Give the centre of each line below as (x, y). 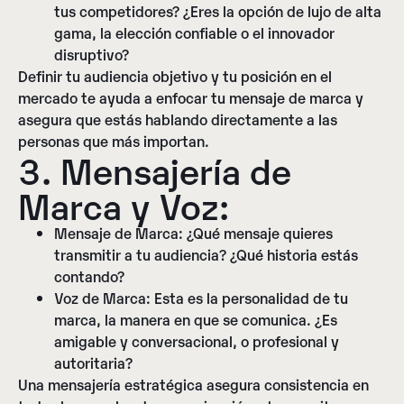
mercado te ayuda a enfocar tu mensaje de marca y (191, 97)
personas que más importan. (114, 140)
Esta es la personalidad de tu (249, 297)
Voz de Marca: (102, 297)
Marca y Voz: (124, 204)
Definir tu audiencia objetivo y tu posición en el (175, 75)
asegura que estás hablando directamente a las (178, 119)
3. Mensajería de (155, 169)
